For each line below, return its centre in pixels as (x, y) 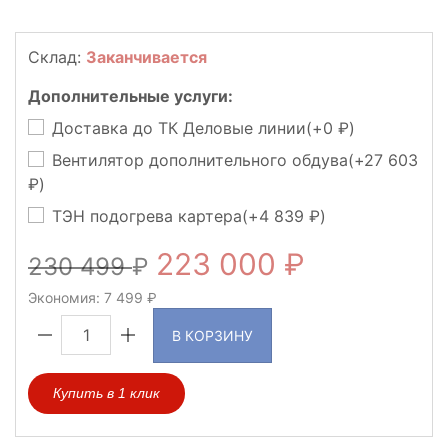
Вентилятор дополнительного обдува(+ (208, 159)
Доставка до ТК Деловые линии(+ (187, 127)
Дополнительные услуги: (130, 95)
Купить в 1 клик (106, 392)
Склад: (57, 57)
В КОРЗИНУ (212, 335)
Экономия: (66, 297)
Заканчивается (146, 57)
